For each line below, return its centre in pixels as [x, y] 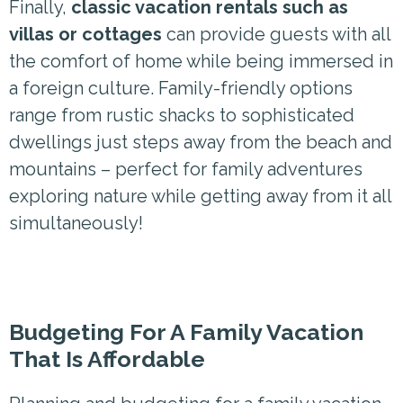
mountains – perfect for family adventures [186, 169]
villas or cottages [85, 34]
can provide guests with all [276, 34]
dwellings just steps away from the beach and [201, 142]
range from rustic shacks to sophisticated [182, 115]
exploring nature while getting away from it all [200, 196]
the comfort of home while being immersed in [201, 61]
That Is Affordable [107, 358]
